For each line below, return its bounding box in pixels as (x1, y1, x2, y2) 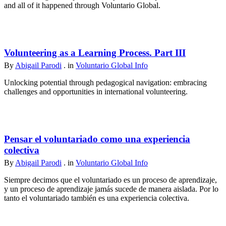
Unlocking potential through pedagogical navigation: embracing (4, 78, 207, 87)
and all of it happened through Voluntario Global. (4, 1, 160, 10)
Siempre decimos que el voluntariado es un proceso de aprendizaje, (4, 176, 217, 185)
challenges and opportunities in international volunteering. (4, 87, 188, 96)
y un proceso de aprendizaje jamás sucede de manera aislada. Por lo (4, 185, 218, 194)
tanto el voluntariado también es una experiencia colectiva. (4, 194, 189, 203)
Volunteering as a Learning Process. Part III (4, 47, 186, 59)
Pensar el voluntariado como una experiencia (4, 134, 190, 145)
